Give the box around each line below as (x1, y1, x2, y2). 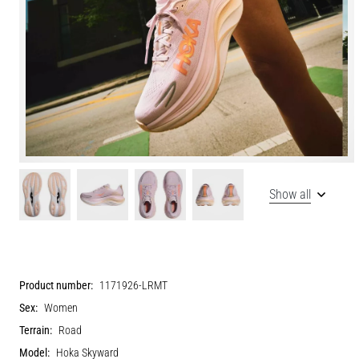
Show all (269, 186, 311, 202)
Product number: (19, 278, 93, 292)
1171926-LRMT (99, 278, 167, 292)
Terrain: (19, 323, 52, 337)
